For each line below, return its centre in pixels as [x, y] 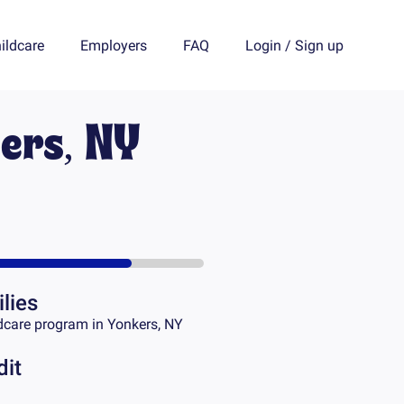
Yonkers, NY [145, 325]
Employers [113, 45]
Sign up [319, 45]
